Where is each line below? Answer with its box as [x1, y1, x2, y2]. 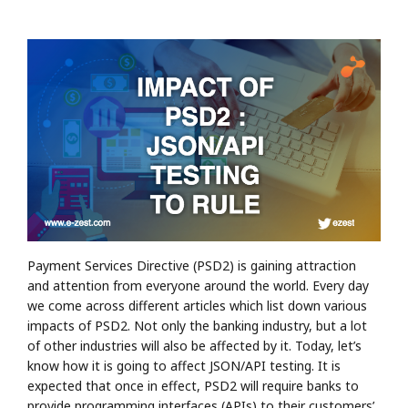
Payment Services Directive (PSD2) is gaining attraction [27, 256, 356, 274]
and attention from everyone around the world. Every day [27, 276, 369, 294]
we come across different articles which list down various [27, 296, 367, 314]
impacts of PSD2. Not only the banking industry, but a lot [27, 316, 367, 334]
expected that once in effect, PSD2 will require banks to [27, 376, 359, 394]
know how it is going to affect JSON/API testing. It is [27, 356, 341, 374]
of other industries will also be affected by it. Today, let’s [27, 336, 362, 354]
